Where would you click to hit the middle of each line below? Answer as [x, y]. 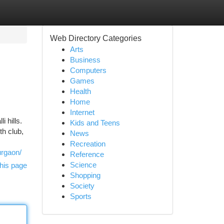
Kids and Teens [95, 123]
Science [83, 165]
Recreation [87, 144]
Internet [82, 112]
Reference [87, 154]
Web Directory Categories [95, 38]
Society [82, 186]
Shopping [85, 175]
